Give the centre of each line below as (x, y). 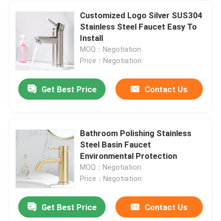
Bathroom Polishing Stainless (136, 133)
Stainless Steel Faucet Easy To (139, 26)
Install (92, 38)
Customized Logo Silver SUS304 (142, 15)
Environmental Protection (129, 156)
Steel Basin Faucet (116, 144)
